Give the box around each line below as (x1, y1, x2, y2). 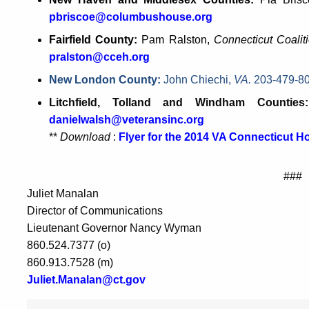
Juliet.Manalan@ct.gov (27, 274, 146, 286)
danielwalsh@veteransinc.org (49, 114, 204, 126)
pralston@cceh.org (49, 51, 150, 63)
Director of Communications (27, 205, 163, 217)
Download (60, 131, 110, 143)
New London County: (49, 74, 163, 86)
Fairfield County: (49, 34, 142, 46)
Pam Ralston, (141, 34, 214, 46)
